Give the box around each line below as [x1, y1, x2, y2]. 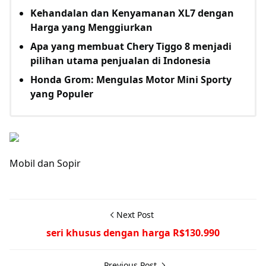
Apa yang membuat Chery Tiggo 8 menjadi [30, 40, 232, 53]
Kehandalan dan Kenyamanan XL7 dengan [30, 7, 234, 20]
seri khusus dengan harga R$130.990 [46, 226, 220, 239]
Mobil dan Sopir [9, 156, 81, 170]
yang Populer [30, 87, 93, 101]
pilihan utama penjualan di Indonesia [30, 54, 211, 68]
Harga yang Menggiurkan [30, 21, 153, 34]
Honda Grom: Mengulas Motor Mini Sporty [30, 73, 232, 87]
